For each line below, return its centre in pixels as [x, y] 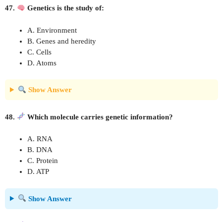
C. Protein [43, 161]
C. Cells [39, 52]
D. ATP [38, 171]
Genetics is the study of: [65, 8]
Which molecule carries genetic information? [99, 117]
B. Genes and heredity [62, 41]
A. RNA [40, 139]
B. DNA [40, 150]
